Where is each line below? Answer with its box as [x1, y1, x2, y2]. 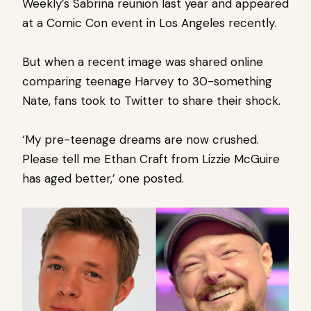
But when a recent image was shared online [22, 53, 263, 69]
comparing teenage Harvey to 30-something [22, 73, 272, 89]
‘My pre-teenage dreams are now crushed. [22, 131, 259, 147]
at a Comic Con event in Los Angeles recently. [22, 15, 276, 31]
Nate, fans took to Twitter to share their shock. [22, 92, 280, 108]
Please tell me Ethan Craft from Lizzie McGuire [22, 151, 280, 167]
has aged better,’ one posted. [22, 170, 184, 186]
